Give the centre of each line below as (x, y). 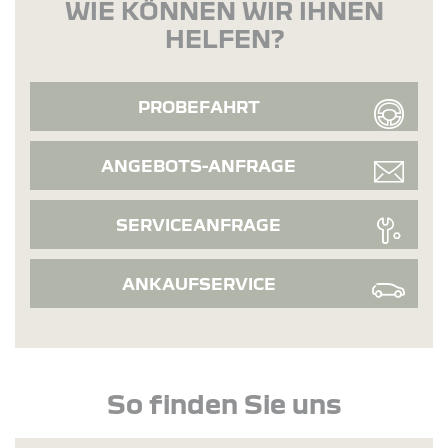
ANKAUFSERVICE (198, 283)
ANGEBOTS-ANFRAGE (198, 165)
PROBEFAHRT (198, 106)
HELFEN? (224, 37)
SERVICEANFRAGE (198, 224)
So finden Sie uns (224, 402)
